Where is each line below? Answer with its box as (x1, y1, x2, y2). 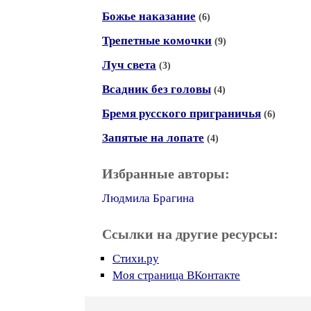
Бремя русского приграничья (102, 107, 261, 120)
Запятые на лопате (102, 131, 204, 144)
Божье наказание (102, 10, 196, 23)
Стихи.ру (112, 252, 159, 265)
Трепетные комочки (102, 34, 212, 47)
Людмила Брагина (102, 192, 194, 205)
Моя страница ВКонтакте (112, 269, 240, 282)
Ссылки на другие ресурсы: (102, 226, 278, 242)
